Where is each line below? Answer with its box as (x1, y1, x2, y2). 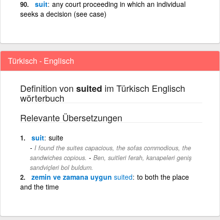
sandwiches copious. (30, 153, 87, 162)
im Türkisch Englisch (102, 81, 185, 94)
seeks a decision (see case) (20, 8, 107, 19)
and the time (20, 181, 59, 192)
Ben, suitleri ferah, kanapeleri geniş (93, 153, 192, 162)
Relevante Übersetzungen (20, 110, 122, 124)
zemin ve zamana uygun (31, 171, 114, 182)
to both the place (137, 171, 189, 182)
